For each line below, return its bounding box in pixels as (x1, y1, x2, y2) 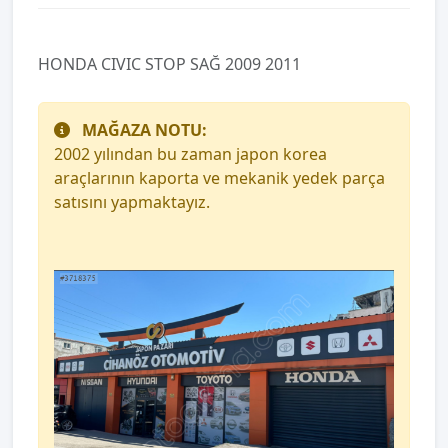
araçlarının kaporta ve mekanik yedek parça (54, 167, 385, 190)
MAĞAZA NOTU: (82, 119, 207, 142)
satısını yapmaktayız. (54, 191, 210, 214)
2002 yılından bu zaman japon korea (54, 143, 327, 166)
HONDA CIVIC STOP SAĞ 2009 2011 (38, 53, 301, 76)
